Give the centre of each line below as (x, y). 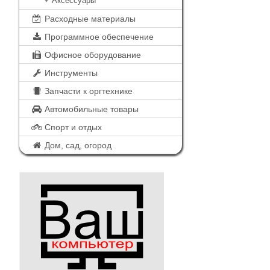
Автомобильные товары (90, 109)
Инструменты (70, 73)
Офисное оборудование (92, 55)
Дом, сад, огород (77, 145)
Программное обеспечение (98, 37)
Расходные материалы (89, 19)
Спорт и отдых (72, 127)
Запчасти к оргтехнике (87, 91)
